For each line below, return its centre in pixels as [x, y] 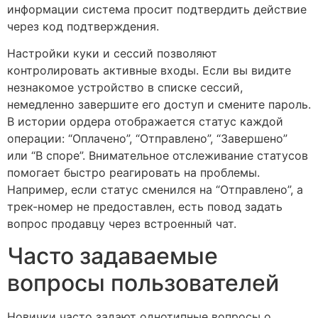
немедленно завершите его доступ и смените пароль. [159, 105]
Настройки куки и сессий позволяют [112, 54]
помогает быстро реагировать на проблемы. [133, 173]
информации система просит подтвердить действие [157, 9]
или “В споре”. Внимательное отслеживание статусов [158, 156]
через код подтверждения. [83, 26]
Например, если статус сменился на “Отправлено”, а [155, 190]
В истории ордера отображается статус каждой [145, 122]
